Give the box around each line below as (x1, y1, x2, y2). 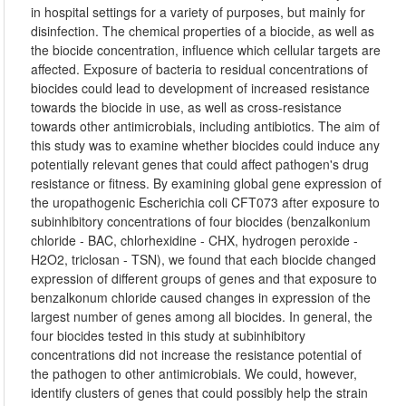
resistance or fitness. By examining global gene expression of (31, 174, 382, 192)
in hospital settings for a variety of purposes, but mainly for (31, 3, 366, 21)
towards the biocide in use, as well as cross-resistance (31, 98, 343, 116)
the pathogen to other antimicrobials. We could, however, (31, 364, 358, 382)
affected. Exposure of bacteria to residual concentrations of (31, 60, 369, 78)
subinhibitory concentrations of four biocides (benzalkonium (31, 212, 372, 230)
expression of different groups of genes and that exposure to (31, 269, 378, 287)
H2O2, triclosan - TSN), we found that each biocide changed (31, 250, 377, 268)
